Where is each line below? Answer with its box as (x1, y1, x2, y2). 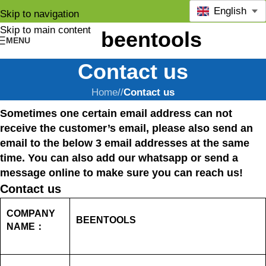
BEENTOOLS (76, 215, 136, 225)
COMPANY (7, 208, 55, 218)
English (214, 5, 246, 17)
